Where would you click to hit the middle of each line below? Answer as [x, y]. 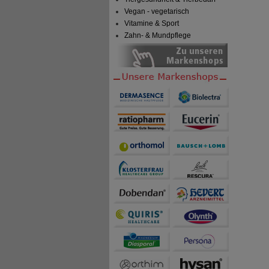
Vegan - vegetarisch [157, 12]
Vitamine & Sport [152, 24]
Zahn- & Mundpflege [158, 36]
